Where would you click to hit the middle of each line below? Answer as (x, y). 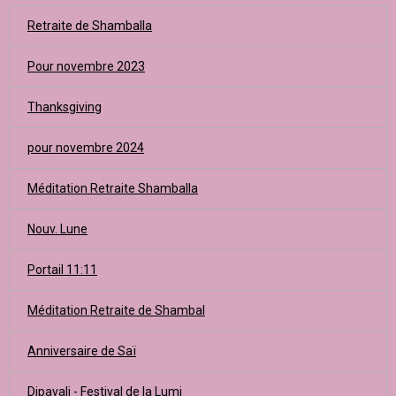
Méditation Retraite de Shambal (116, 310)
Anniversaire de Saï (82, 351)
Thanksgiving (65, 107)
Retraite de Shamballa (90, 26)
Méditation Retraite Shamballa (113, 188)
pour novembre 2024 (86, 148)
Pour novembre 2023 (86, 66)
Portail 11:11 (62, 270)
